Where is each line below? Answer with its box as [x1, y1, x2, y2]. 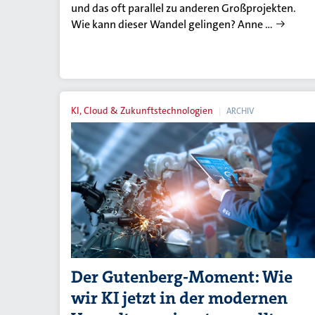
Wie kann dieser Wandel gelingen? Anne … [71, 17, 273, 32]
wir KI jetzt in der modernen [71, 287, 288, 310]
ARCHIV [226, 105, 254, 117]
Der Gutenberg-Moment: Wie [71, 266, 292, 289]
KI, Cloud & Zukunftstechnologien [71, 105, 213, 117]
